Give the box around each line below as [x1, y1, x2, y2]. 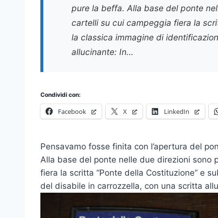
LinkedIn [164, 107, 189, 116]
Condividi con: [40, 91, 81, 98]
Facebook [58, 107, 86, 116]
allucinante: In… [72, 46, 133, 57]
